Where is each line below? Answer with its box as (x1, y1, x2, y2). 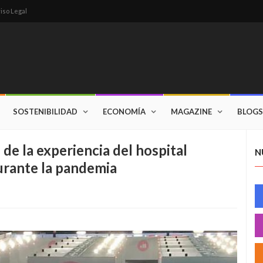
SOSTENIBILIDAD (13, 107, 77, 116)
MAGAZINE (171, 107, 212, 116)
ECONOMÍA (103, 107, 146, 116)
